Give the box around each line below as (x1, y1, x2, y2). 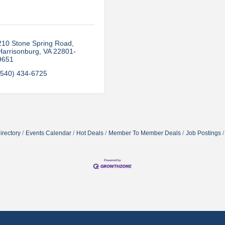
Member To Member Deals (108, 130, 181, 137)
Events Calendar (25, 130, 71, 137)
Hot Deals (76, 130, 103, 137)
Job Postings (185, 130, 221, 137)
